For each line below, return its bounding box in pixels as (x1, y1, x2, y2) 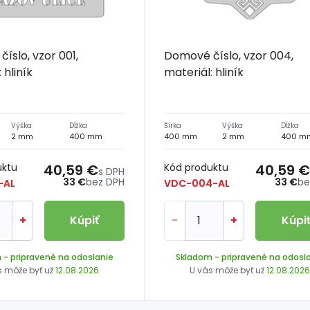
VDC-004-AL (164, 176, 230, 190)
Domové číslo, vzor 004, (164, 47, 294, 64)
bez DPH (86, 174, 125, 189)
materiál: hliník (164, 64, 244, 80)
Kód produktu (164, 160, 229, 174)
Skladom (175, 250, 212, 263)
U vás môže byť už (190, 264, 267, 276)
